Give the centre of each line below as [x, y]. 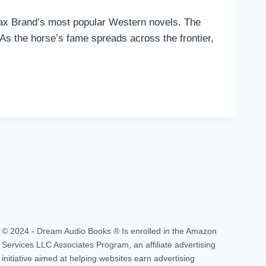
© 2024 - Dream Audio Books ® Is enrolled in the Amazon [109, 231]
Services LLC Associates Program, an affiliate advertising [109, 245]
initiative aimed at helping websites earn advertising [98, 258]
